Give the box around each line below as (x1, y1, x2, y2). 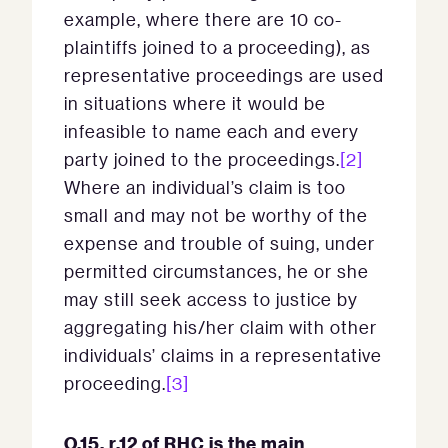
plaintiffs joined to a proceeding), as (64, 36, 371, 58)
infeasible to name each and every (64, 120, 359, 142)
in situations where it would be (64, 92, 326, 114)
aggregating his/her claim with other (64, 316, 377, 338)
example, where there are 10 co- (64, 8, 342, 30)
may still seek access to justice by (64, 288, 358, 310)
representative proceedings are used (64, 64, 384, 86)
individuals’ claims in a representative (64, 344, 382, 366)
